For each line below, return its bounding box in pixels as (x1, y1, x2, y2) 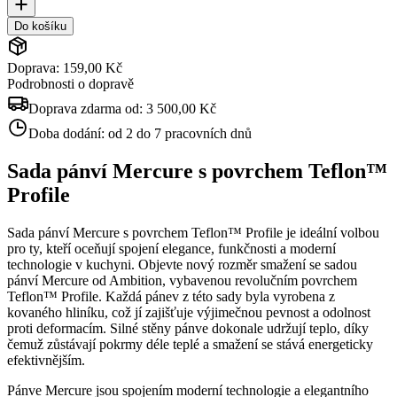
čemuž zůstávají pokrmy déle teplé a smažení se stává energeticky (7, 336, 373, 352)
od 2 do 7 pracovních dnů (108, 125, 252, 141)
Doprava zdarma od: (28, 100, 146, 116)
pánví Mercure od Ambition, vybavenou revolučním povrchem (7, 272, 357, 288)
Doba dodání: (28, 125, 108, 141)
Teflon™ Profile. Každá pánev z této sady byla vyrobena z (7, 288, 335, 304)
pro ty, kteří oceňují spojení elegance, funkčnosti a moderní (7, 240, 336, 256)
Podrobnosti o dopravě (7, 75, 134, 91)
